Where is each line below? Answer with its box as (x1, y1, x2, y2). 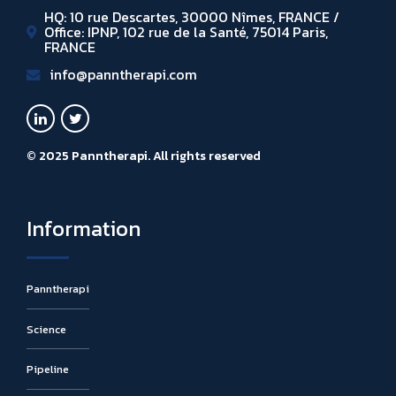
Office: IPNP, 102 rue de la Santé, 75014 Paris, (44, 20, 328, 42)
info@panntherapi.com (49, 63, 198, 85)
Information (27, 212, 141, 244)
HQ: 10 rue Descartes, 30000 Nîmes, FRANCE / (44, 5, 339, 27)
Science (27, 320, 66, 338)
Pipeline (27, 361, 69, 378)
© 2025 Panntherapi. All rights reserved (27, 146, 261, 165)
